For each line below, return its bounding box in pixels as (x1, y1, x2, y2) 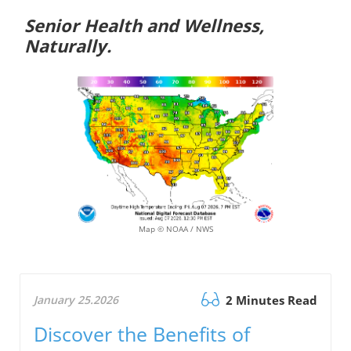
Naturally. (24, 33, 111, 57)
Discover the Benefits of (34, 320, 250, 347)
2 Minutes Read (223, 291, 317, 308)
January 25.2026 (34, 291, 118, 307)
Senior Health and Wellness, (24, 13, 264, 37)
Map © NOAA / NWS (138, 223, 213, 234)
